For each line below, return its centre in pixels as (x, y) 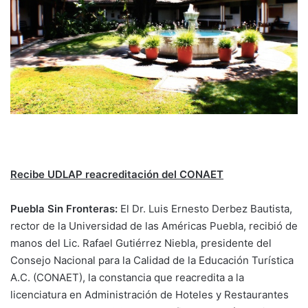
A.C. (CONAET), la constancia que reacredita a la (127, 278)
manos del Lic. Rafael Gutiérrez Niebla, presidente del (141, 243)
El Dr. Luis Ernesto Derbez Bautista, (206, 209)
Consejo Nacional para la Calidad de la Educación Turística (152, 261)
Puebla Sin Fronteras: (65, 209)
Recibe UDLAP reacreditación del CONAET (117, 175)
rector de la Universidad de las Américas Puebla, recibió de (154, 226)
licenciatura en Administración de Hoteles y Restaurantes (150, 295)
